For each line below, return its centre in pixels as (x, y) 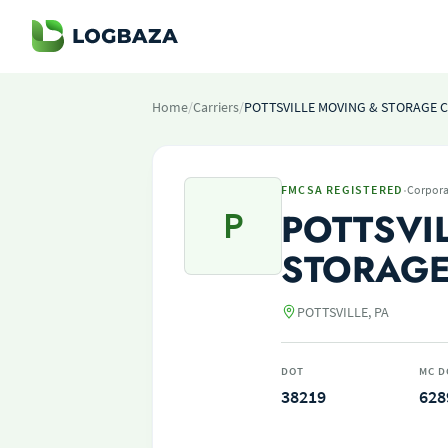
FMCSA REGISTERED (342, 189)
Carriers (216, 107)
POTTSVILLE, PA (343, 312)
